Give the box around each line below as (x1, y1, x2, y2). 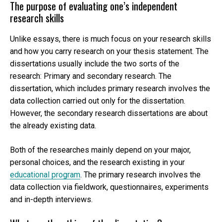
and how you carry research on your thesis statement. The (10, 46, 209, 56)
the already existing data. (10, 120, 96, 130)
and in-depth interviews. (10, 194, 95, 204)
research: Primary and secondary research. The (10, 71, 171, 81)
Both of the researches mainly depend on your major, (10, 145, 191, 155)
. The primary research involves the (80, 169, 201, 179)
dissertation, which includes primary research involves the (10, 83, 210, 93)
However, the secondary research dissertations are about (10, 108, 208, 118)
